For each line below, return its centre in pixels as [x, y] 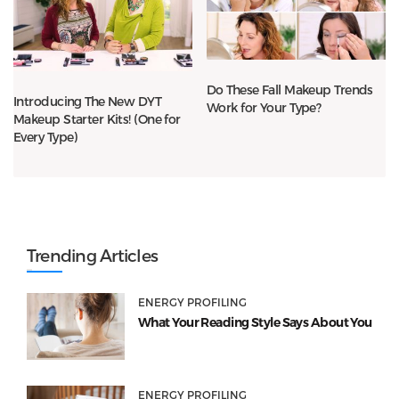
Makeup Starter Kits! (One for [97, 119]
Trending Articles [93, 256]
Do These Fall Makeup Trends [290, 90]
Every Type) [45, 137]
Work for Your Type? [264, 108]
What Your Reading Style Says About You [255, 323]
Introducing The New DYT [88, 102]
